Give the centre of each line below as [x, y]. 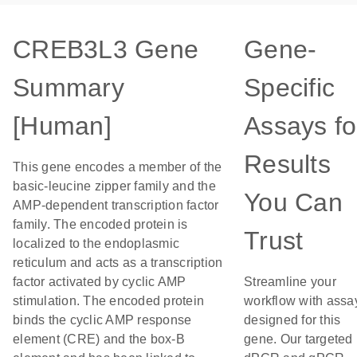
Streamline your [290, 282]
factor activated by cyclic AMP [100, 282]
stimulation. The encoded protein [108, 301]
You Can [293, 202]
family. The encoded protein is [100, 224]
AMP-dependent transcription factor [116, 205]
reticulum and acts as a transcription [118, 263]
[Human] [62, 126]
